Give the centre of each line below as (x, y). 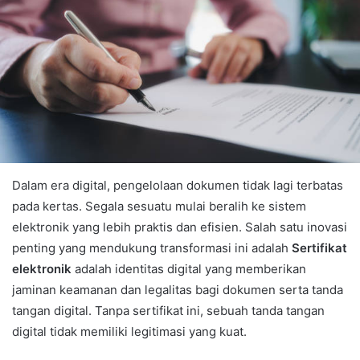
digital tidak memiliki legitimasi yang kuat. (129, 331)
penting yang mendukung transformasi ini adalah (152, 247)
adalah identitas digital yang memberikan (189, 268)
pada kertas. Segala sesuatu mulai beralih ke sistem (159, 206)
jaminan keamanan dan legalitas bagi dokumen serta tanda (178, 289)
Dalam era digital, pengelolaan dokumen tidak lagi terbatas (178, 185)
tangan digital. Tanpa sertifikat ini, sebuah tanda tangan (168, 310)
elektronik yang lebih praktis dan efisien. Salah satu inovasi (180, 227)
